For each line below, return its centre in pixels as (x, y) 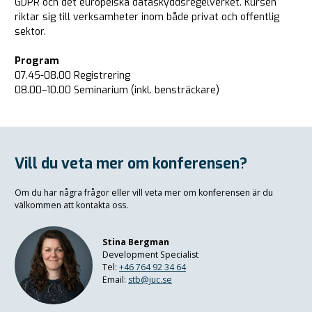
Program (37, 61)
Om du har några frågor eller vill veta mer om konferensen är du (144, 192)
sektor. (30, 31)
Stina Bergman (136, 242)
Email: (115, 279)
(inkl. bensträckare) (174, 90)
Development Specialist (150, 254)
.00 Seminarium (92, 90)
